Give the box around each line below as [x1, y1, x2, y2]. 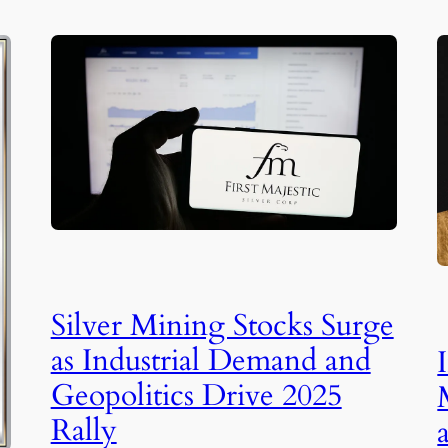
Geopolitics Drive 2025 [50, 376, 342, 417]
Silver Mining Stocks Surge [50, 306, 394, 347]
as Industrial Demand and [50, 341, 371, 382]
